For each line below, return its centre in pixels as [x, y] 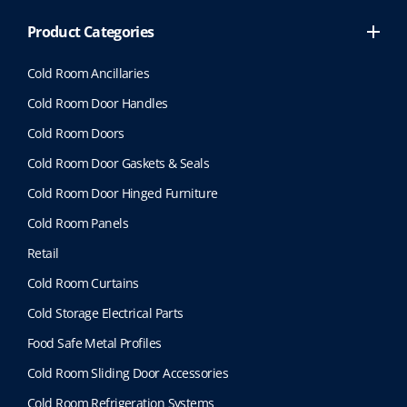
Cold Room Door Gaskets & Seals [119, 163]
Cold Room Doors [76, 133]
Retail [43, 253]
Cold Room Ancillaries [89, 73]
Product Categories [91, 31]
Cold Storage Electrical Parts [105, 313]
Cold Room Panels [78, 223]
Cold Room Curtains [83, 283]
